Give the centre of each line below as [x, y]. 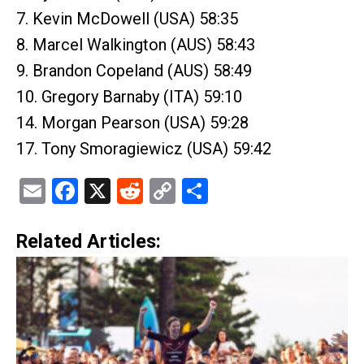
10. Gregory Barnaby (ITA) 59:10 [129, 96]
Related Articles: [89, 241]
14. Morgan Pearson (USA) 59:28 [132, 122]
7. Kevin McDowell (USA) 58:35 [127, 18]
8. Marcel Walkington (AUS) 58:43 [136, 44]
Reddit [179, 191]
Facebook [132, 191]
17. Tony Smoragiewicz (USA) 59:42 [144, 148]
